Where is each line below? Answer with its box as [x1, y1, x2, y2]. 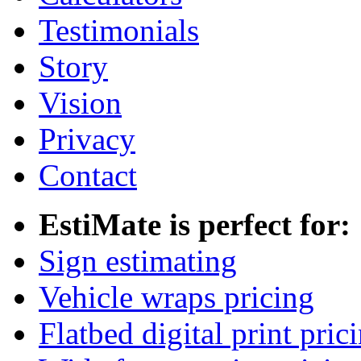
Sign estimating [39, 243, 237, 278]
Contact [39, 158, 137, 193]
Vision [39, 85, 122, 120]
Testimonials [39, 13, 199, 48]
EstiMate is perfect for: [39, 207, 351, 242]
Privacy [39, 122, 135, 156]
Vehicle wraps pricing [39, 280, 314, 314]
